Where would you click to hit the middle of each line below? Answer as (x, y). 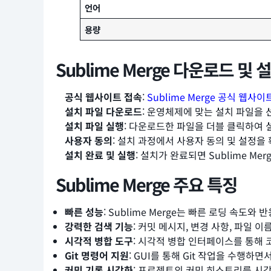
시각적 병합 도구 (99, 241)
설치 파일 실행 (94, 126)
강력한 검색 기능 (99, 227)
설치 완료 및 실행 (100, 155)
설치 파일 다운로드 (103, 112)
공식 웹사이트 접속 (103, 97)
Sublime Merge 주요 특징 (146, 184)
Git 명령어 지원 (97, 256)
